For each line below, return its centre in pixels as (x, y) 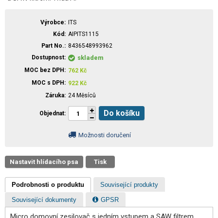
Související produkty (129, 184)
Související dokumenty (44, 200)
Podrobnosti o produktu (48, 184)
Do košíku (124, 113)
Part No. (53, 46)
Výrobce (52, 22)
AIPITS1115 (83, 34)
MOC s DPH (48, 83)
